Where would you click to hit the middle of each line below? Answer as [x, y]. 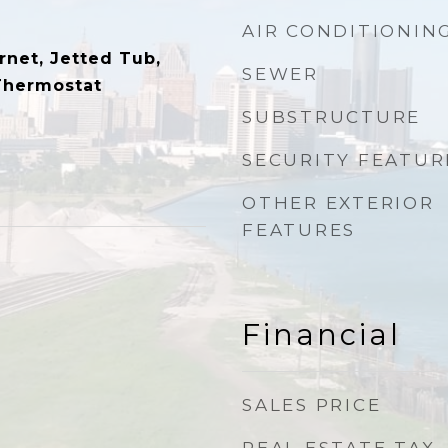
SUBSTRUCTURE [331, 117]
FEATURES [299, 230]
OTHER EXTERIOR [338, 203]
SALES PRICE [312, 405]
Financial [321, 334]
